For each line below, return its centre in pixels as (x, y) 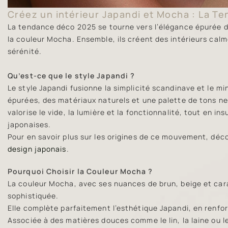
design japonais (37, 149)
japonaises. (30, 124)
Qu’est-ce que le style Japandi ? (72, 75)
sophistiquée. (33, 195)
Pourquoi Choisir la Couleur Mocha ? (80, 171)
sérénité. (25, 51)
